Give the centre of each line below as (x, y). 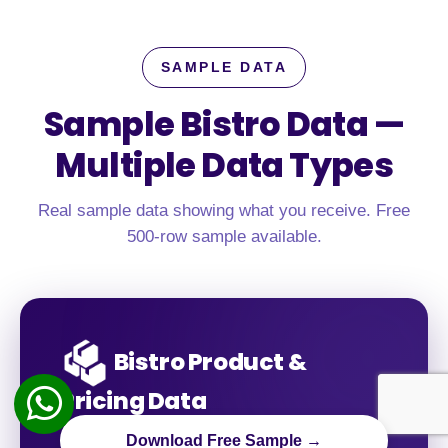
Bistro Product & (208, 361)
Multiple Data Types (224, 165)
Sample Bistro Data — (224, 124)
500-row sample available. (224, 236)
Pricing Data (133, 401)
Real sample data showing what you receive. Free (224, 210)
